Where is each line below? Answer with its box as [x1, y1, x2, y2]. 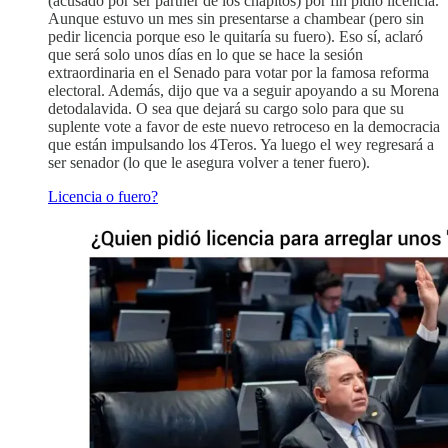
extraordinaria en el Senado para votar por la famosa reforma [48, 64, 429, 82]
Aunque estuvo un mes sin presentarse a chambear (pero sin [48, 10, 424, 28]
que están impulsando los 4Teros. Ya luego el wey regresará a [48, 136, 434, 154]
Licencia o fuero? [48, 188, 158, 206]
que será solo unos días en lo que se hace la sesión [48, 46, 363, 64]
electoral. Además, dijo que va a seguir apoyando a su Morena [48, 82, 439, 100]
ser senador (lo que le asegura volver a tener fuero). [48, 154, 370, 172]
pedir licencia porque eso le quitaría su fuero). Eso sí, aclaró [48, 28, 423, 46]
